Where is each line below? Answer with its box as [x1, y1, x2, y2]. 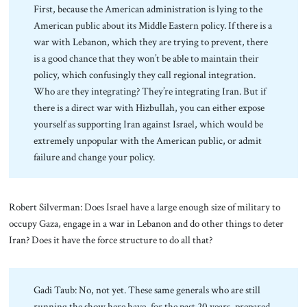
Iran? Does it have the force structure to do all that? [8, 232, 212, 247]
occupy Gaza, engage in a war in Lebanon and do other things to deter [8, 216, 284, 230]
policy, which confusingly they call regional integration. [34, 67, 256, 82]
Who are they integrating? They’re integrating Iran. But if [34, 84, 267, 98]
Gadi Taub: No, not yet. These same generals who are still [34, 282, 261, 297]
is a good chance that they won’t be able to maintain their [34, 51, 260, 65]
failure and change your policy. [34, 149, 156, 164]
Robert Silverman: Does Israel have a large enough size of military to [8, 199, 280, 214]
